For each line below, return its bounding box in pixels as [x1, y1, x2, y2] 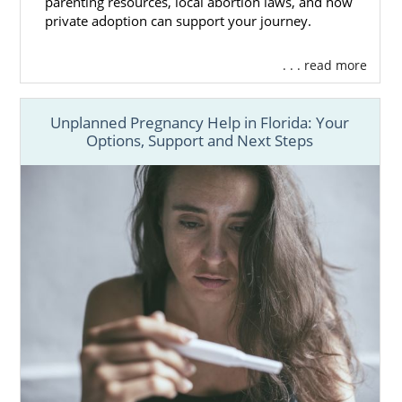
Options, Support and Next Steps [86, 130, 314, 152]
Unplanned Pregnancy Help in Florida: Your [50, 112, 350, 134]
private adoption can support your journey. [44, 11, 311, 31]
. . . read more [282, 56, 367, 74]
